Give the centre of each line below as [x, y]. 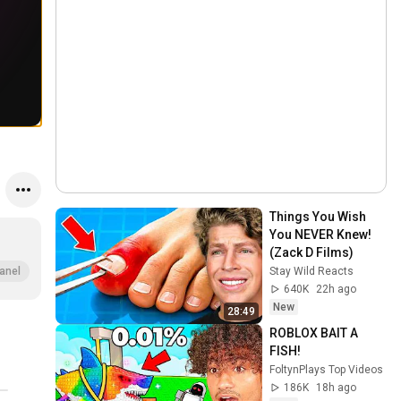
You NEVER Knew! [321, 235]
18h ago [337, 387]
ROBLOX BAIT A [314, 333]
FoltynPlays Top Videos [327, 369]
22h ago [337, 289]
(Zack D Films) [312, 252]
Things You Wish [318, 217]
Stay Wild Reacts [312, 271]
